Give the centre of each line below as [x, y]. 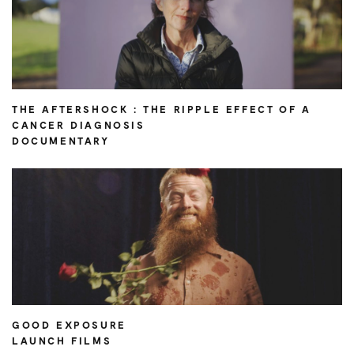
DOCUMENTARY [61, 141]
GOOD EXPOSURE [69, 325]
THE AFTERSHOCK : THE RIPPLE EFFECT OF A [162, 109]
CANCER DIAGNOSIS [79, 125]
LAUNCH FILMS [62, 341]
